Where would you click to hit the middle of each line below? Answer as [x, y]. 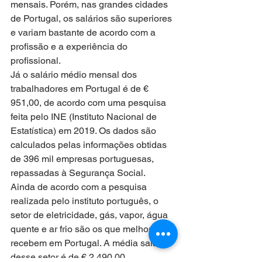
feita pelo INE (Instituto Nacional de [85, 117]
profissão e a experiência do [70, 47]
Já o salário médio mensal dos [75, 75]
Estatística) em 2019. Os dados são [85, 131]
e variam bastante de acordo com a [84, 33]
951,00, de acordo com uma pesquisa [89, 103]
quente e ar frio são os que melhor [82, 229]
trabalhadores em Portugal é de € [81, 89]
